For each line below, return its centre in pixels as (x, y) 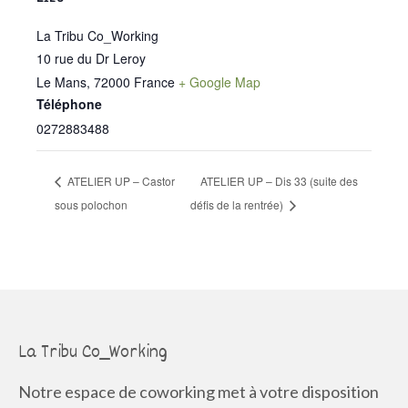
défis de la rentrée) (238, 205)
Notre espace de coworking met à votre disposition (199, 392)
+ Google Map (219, 82)
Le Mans (61, 82)
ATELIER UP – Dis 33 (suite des (279, 181)
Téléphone (69, 103)
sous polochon (91, 205)
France (154, 82)
